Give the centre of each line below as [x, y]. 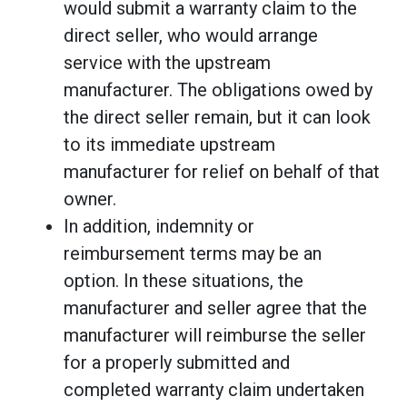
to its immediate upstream [169, 144]
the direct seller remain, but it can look [217, 117]
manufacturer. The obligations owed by [218, 89]
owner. [90, 199]
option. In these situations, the [184, 280]
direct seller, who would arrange [191, 35]
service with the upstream [167, 62]
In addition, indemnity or [159, 226]
